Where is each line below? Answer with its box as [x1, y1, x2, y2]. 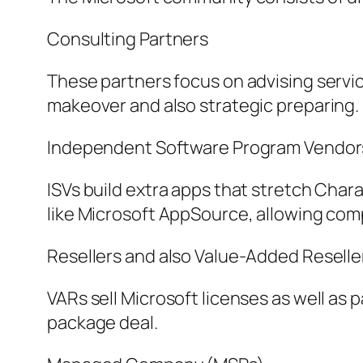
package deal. [47, 310, 158, 335]
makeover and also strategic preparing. [47, 93, 360, 118]
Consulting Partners [47, 27, 209, 52]
